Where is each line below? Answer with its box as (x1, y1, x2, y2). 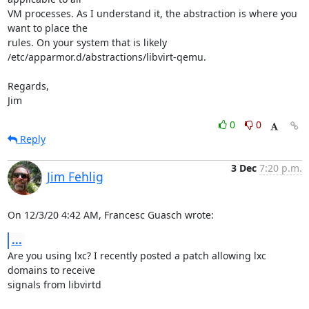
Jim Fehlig (46, 168, 103, 185)
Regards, (7, 79, 49, 92)
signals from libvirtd (7, 278, 101, 291)
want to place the (7, 21, 90, 34)
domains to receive (7, 263, 98, 277)
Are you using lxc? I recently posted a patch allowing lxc (7, 249, 266, 262)
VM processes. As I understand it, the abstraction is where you (7, 7, 297, 20)
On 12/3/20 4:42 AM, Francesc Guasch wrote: (7, 208, 214, 221)
